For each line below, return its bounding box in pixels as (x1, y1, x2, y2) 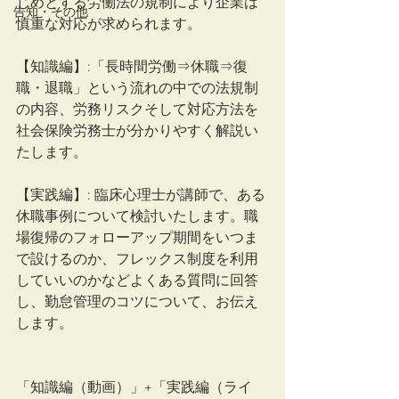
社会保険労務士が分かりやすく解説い (16, 123, 258, 141)
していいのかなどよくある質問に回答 (16, 273, 258, 290)
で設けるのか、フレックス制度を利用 (16, 251, 258, 269)
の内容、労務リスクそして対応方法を (16, 102, 258, 119)
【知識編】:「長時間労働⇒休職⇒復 (16, 59, 248, 77)
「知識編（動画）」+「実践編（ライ (16, 379, 252, 397)
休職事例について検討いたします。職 (16, 208, 258, 226)
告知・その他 (13, 5, 88, 20)
